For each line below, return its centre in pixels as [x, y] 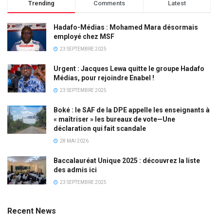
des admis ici [76, 170]
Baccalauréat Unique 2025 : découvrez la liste [127, 161]
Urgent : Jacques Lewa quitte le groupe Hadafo [129, 69]
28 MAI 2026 [74, 141]
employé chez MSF [84, 37]
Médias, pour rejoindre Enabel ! [104, 78]
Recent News [32, 211]
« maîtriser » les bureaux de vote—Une [114, 119]
